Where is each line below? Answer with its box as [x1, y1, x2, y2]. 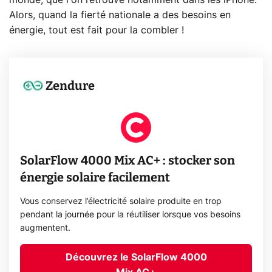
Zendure [46, 78, 95, 93]
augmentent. [20, 223, 71, 233]
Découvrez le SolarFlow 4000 [65, 252, 207, 262]
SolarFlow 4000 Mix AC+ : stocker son [20, 152, 236, 168]
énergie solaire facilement [20, 169, 171, 185]
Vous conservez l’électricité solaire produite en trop [20, 197, 222, 206]
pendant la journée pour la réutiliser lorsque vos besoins [20, 210, 241, 219]
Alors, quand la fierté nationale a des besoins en [9, 10, 231, 21]
